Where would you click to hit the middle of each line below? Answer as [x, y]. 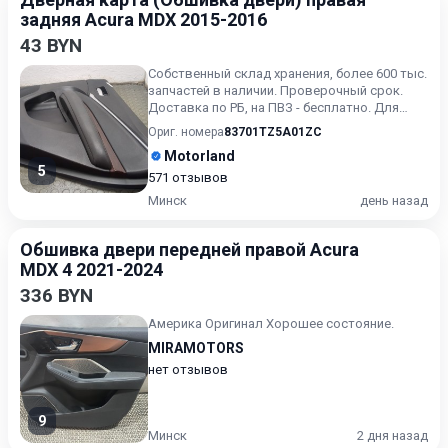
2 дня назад [392, 435]
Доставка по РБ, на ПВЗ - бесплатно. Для [273, 107]
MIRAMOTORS [196, 348]
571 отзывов [188, 177]
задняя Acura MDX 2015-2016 [143, 19]
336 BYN [56, 295]
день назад [394, 200]
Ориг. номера [186, 132]
